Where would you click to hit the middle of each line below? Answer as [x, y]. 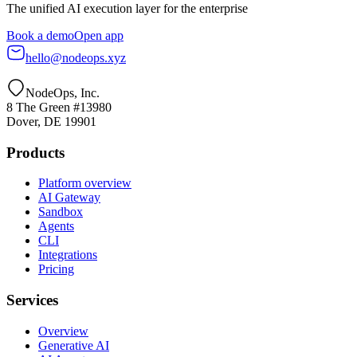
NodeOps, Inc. [63, 92]
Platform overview [85, 183]
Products [35, 152]
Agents [56, 226]
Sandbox [61, 212]
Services [32, 300]
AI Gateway [69, 198]
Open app [99, 35]
